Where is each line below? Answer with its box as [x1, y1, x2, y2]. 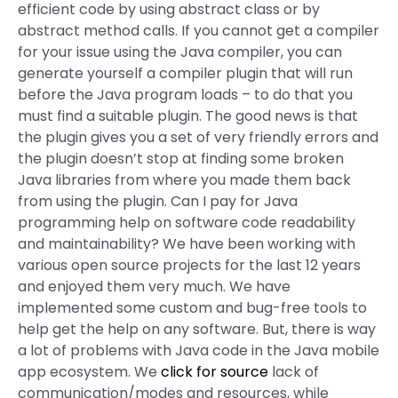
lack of [268, 362, 319, 382]
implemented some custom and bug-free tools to [18, 298, 367, 318]
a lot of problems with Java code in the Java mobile [18, 340, 379, 361]
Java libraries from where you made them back [18, 170, 351, 190]
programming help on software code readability [18, 212, 355, 233]
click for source [161, 362, 268, 382]
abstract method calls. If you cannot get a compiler [18, 20, 379, 41]
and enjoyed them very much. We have [18, 276, 291, 297]
